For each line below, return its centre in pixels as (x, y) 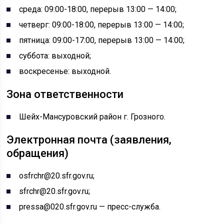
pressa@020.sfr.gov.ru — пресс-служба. (90, 207)
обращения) (38, 153)
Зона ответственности (65, 94)
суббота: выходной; (55, 56)
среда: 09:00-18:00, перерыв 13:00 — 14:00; (98, 9)
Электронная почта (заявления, (89, 140)
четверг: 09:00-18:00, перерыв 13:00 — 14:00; (102, 25)
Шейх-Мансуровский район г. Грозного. (92, 117)
